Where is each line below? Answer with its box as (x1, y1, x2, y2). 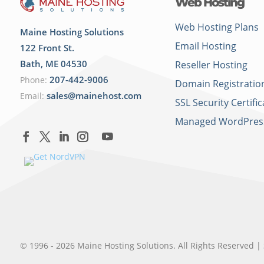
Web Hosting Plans (174, 21, 259, 34)
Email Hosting (174, 39, 236, 53)
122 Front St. (19, 42, 74, 54)
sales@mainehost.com (46, 90, 141, 102)
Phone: (19, 74, 47, 86)
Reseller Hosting (174, 58, 247, 72)
